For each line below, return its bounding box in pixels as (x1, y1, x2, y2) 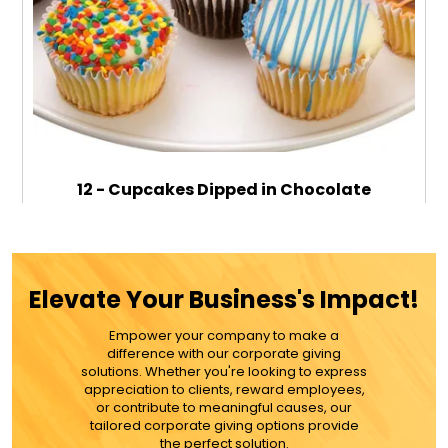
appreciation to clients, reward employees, (83, 380, 365, 400)
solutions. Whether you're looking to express (81, 362, 367, 382)
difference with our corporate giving (107, 344, 341, 364)
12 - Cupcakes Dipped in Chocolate (77, 177, 371, 201)
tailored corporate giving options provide (89, 416, 359, 436)
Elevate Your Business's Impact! (29, 283, 419, 317)
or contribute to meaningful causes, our (96, 398, 352, 418)
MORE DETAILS (176, 387, 272, 407)
